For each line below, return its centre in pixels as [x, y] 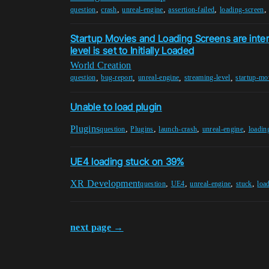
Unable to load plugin [116, 107]
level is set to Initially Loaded [132, 50]
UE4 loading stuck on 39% [127, 161]
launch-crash [178, 129]
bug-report [117, 78]
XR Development [105, 183]
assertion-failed [192, 9]
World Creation [101, 65]
